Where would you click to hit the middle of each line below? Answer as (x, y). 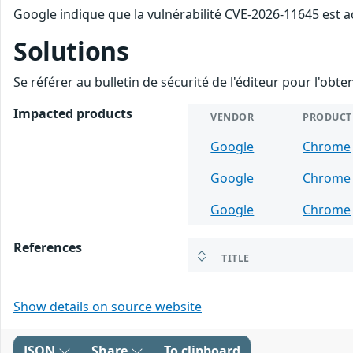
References (48, 247)
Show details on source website (108, 306)
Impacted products (73, 113)
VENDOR (232, 117)
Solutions (71, 50)
